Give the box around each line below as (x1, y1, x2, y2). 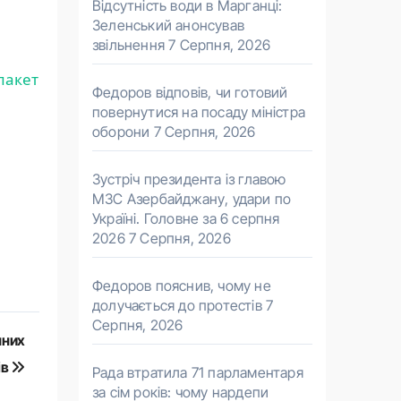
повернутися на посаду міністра (92, 103, 305, 121)
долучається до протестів (92, 296, 262, 314)
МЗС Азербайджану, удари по (92, 190, 292, 208)
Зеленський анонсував (92, 16, 244, 34)
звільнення (92, 36, 165, 54)
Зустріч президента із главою (92, 170, 286, 188)
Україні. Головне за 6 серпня (92, 209, 280, 227)
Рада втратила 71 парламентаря (92, 363, 303, 381)
